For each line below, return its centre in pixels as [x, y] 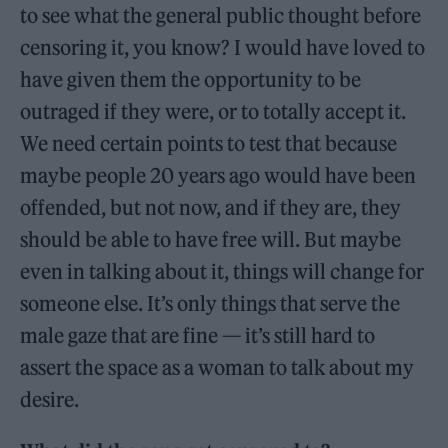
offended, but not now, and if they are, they [211, 208]
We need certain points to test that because [209, 144]
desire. [50, 400]
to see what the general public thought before [221, 16]
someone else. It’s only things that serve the [210, 304]
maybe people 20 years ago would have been [218, 176]
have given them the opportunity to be [191, 80]
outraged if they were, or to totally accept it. [213, 112]
